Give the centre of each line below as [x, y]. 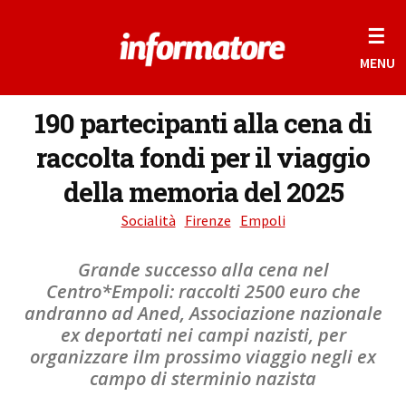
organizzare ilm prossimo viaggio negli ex [203, 357]
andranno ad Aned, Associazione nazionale [203, 313]
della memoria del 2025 [203, 192]
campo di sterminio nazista [203, 378]
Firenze [208, 220]
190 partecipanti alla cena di [203, 123]
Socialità [148, 220]
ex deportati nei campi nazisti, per [203, 335]
